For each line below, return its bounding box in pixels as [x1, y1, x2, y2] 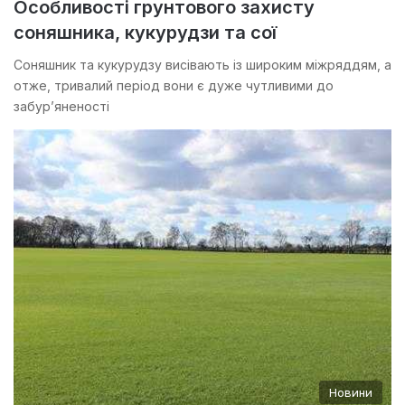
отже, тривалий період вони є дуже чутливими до [14, 78, 334, 94]
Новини [329, 384, 372, 400]
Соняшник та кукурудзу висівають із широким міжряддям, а [14, 57, 391, 73]
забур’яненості [14, 99, 109, 115]
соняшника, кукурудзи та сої [14, 22, 277, 44]
